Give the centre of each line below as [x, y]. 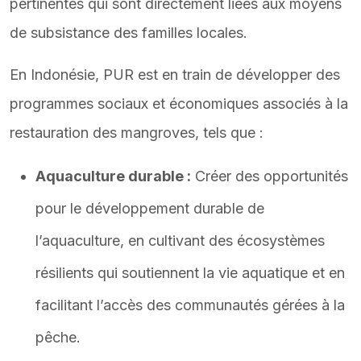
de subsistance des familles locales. [129, 33]
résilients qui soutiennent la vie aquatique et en [190, 273]
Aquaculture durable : [113, 176]
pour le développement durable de [150, 208]
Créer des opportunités [270, 176]
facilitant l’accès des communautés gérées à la [190, 305]
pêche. [58, 337]
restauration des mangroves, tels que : [137, 133]
